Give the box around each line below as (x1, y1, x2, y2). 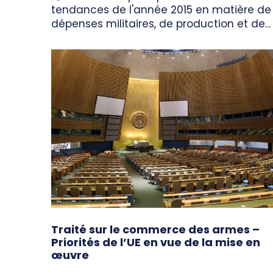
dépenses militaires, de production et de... (51, 16, 271, 32)
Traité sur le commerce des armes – (51, 222, 260, 238)
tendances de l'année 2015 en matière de (51, 2, 271, 18)
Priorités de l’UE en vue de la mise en (51, 235, 260, 250)
